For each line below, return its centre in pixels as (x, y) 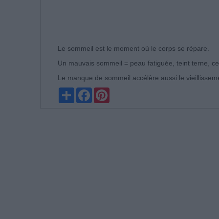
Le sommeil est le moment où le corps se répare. (133, 48)
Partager (88, 91)
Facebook (107, 91)
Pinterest (123, 91)
